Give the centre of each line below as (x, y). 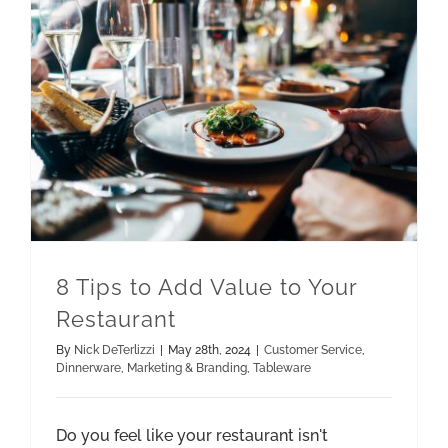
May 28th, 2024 (209, 350)
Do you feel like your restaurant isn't (192, 436)
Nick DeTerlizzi (114, 350)
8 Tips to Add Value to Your (206, 288)
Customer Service (313, 350)
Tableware (282, 368)
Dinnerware (88, 368)
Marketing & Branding (187, 368)
